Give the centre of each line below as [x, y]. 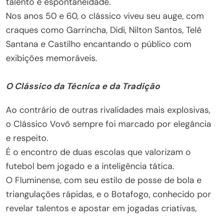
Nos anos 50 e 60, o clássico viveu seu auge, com [105, 16]
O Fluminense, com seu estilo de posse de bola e [104, 180]
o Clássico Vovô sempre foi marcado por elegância [108, 124]
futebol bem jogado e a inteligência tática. [90, 166]
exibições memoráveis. [52, 58]
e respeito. [27, 138]
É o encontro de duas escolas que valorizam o [98, 152]
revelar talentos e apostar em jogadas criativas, [101, 208]
